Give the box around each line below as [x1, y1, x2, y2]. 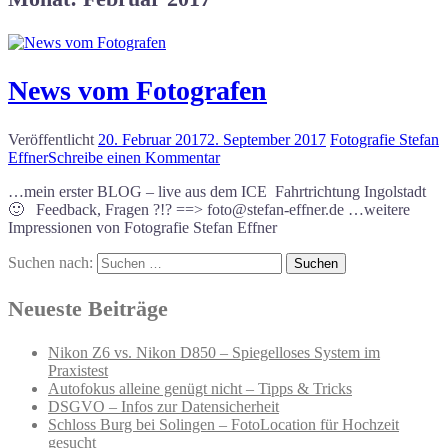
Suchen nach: [8, 253, 93, 271]
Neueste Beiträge [8, 295, 168, 321]
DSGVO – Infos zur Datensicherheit [48, 397, 279, 415]
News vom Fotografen [8, 75, 267, 107]
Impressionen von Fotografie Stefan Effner [8, 218, 277, 236]
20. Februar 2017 [98, 130, 207, 148]
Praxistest [48, 361, 108, 379]
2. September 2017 [207, 130, 326, 148]
